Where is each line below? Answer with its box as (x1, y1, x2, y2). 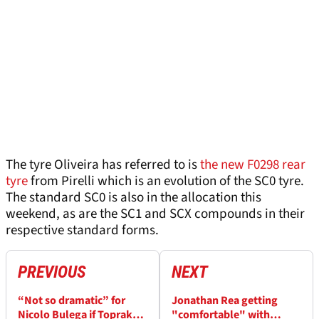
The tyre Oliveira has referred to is (6, 155, 200, 175)
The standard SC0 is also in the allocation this (6, 188, 261, 208)
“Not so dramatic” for (18, 293, 125, 309)
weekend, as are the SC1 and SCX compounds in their (6, 204, 305, 224)
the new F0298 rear (200, 155, 305, 175)
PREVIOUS (18, 262, 86, 283)
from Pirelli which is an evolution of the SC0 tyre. (28, 172, 304, 192)
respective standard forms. (6, 221, 159, 241)
